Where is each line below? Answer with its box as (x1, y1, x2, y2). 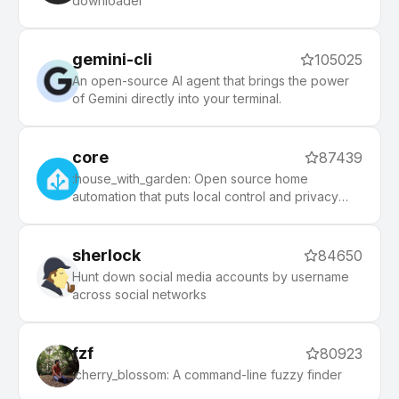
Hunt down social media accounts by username (72, 269, 349, 284)
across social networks (72, 287, 207, 302)
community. (72, 2, 136, 17)
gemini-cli (72, 50, 152, 69)
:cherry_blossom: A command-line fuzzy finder (72, 367, 342, 382)
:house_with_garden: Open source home (72, 171, 308, 186)
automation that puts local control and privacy (72, 189, 338, 204)
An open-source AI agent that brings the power (72, 73, 349, 88)
